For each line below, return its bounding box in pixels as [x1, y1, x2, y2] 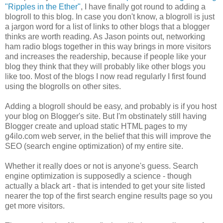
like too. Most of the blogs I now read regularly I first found [5, 72, 206, 81]
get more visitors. [5, 201, 65, 210]
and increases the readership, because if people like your [5, 52, 206, 61]
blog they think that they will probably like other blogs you [5, 62, 206, 71]
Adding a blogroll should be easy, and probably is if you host [5, 102, 217, 111]
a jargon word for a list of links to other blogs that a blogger [5, 22, 210, 31]
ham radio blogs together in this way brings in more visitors [5, 42, 211, 51]
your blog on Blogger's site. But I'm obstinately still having [5, 111, 207, 120]
